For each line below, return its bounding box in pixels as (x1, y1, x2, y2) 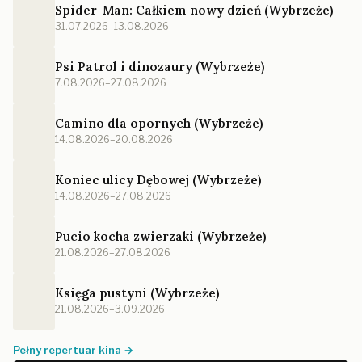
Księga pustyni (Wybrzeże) (55, 285, 219, 301)
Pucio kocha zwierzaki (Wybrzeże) (55, 229, 266, 245)
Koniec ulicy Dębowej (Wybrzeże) (55, 172, 261, 188)
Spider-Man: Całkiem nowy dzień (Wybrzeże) (55, 2, 333, 19)
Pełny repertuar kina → (13, 343, 133, 356)
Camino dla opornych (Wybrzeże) (55, 116, 263, 132)
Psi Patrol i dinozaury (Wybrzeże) (55, 59, 264, 75)
